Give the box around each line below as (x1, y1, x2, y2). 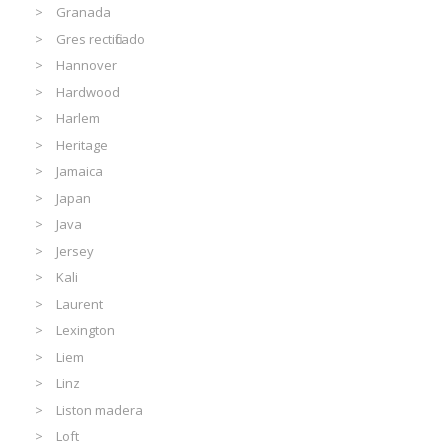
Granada (56, 3, 112, 22)
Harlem (56, 109, 101, 128)
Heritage (56, 135, 109, 154)
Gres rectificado (56, 29, 146, 48)
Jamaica (56, 162, 104, 181)
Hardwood (56, 82, 121, 101)
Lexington (56, 321, 116, 340)
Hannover (56, 56, 118, 75)
